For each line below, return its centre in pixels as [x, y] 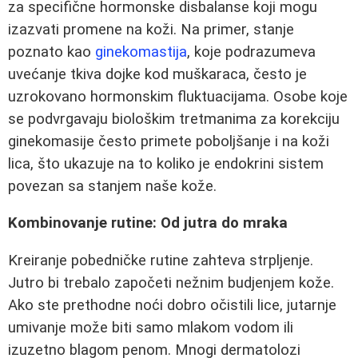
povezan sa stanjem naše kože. [112, 186]
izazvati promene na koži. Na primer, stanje [151, 29]
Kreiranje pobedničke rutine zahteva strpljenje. [161, 261]
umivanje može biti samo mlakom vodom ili [151, 328]
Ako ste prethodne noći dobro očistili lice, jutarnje [172, 306]
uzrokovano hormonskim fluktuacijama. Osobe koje [178, 96]
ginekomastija [141, 52]
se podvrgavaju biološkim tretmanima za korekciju [174, 119]
